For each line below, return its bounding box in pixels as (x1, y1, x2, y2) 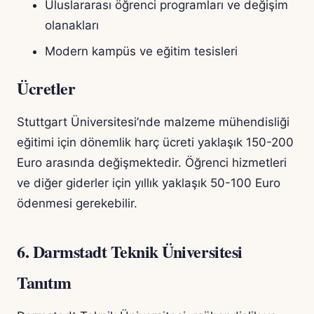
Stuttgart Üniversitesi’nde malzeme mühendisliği (17, 115, 289, 130)
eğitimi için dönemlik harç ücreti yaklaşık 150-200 (17, 135, 294, 150)
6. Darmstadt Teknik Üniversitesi (17, 239, 243, 264)
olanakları (45, 18, 99, 33)
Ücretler (17, 76, 76, 101)
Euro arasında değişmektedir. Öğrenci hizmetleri (17, 156, 287, 170)
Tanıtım (17, 270, 71, 295)
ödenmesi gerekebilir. (17, 196, 137, 211)
